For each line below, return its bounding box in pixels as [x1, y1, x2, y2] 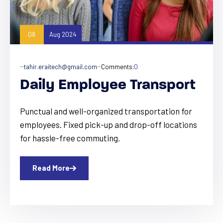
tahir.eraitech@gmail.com [24, 62, 97, 71]
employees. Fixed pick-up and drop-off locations [20, 119, 63, 129]
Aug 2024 [49, 30, 76, 39]
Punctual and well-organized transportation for [20, 106, 192, 116]
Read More [32, 163, 70, 173]
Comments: [101, 62, 134, 71]
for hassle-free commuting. [20, 132, 120, 143]
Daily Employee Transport [20, 77, 196, 93]
